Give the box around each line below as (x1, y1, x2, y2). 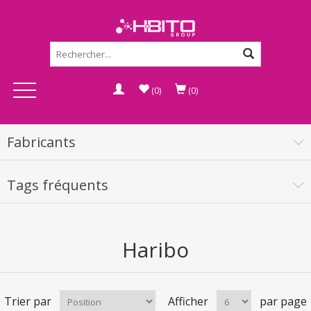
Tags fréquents (7, 176, 108, 194)
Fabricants (7, 133, 76, 151)
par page (260, 294, 307, 309)
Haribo (122, 235, 189, 264)
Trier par (4, 294, 51, 309)
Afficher (168, 294, 208, 309)
